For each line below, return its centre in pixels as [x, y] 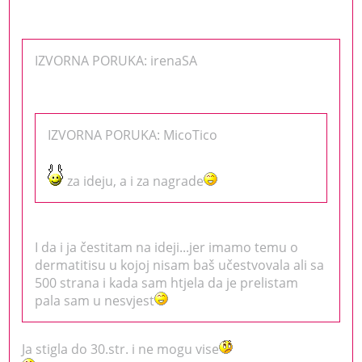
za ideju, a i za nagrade [134, 181]
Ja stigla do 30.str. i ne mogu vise [121, 349]
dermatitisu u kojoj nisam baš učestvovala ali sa [180, 265]
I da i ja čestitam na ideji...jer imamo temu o [167, 247]
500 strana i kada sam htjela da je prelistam [167, 282]
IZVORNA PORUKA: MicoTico [133, 135]
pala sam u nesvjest [95, 300]
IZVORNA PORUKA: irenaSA [116, 60]
